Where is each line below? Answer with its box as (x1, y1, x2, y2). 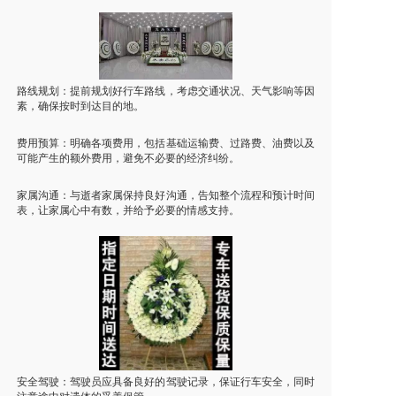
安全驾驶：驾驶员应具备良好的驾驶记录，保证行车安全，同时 (16, 375, 316, 388)
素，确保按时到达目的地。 (16, 99, 144, 112)
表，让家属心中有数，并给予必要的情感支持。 (16, 203, 240, 217)
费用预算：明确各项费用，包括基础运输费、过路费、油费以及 (16, 136, 316, 149)
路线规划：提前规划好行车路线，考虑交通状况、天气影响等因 (16, 84, 316, 97)
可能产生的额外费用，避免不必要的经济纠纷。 (16, 151, 240, 164)
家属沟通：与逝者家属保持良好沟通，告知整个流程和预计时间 (16, 188, 316, 202)
